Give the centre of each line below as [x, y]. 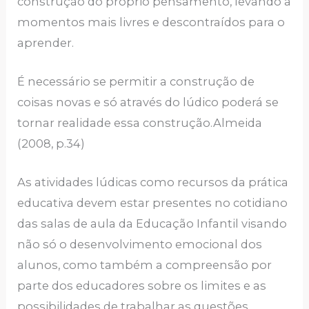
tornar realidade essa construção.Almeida [140, 123]
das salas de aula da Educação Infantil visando [152, 224]
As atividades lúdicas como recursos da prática [153, 182]
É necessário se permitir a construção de [136, 82]
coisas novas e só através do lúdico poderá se [148, 102]
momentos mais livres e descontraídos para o [151, 22]
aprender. [46, 42]
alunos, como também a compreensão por [145, 265]
